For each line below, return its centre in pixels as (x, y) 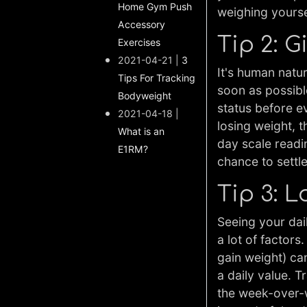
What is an (141, 131)
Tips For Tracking (157, 78)
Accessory (142, 24)
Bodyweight (145, 96)
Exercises (139, 42)
